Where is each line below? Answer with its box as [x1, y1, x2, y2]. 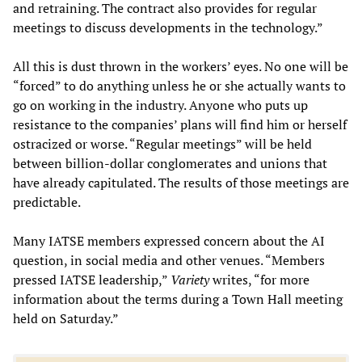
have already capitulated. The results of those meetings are [13, 173, 349, 192]
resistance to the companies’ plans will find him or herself [13, 115, 347, 133]
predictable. [13, 192, 81, 211]
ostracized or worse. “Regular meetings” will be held [13, 134, 312, 153]
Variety [170, 270, 209, 288]
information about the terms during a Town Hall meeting [13, 289, 343, 308]
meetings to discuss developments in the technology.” [13, 18, 323, 36]
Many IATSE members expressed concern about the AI [13, 231, 325, 250]
